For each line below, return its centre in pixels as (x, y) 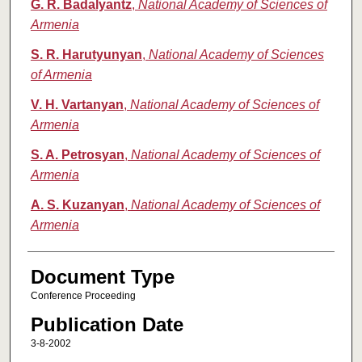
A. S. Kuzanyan (77, 205)
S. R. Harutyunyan (86, 55)
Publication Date (107, 324)
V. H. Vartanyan (77, 105)
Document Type (102, 277)
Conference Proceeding (83, 296)
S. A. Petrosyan (77, 155)
